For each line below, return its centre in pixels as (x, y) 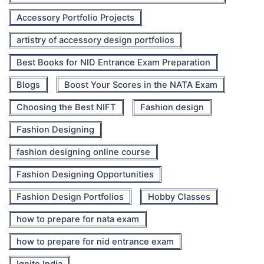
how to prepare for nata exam (78, 219)
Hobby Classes (179, 197)
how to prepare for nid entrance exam (95, 241)
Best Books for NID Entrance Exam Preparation (113, 62)
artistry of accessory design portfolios (95, 40)
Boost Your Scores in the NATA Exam (141, 85)
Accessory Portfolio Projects (75, 17)
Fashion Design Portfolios (70, 197)
